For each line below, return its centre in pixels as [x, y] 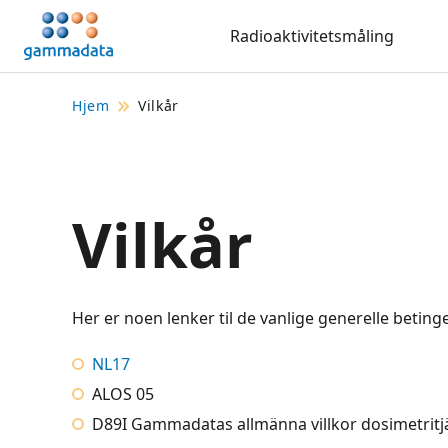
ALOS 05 [123, 394]
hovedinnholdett [86, 56]
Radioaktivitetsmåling [311, 36]
